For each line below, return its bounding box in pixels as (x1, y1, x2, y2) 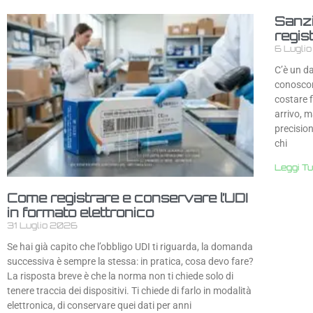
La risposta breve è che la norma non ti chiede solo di (7, 270, 233, 282)
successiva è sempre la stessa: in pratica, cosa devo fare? (7, 256, 254, 268)
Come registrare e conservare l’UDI (7, 190, 248, 206)
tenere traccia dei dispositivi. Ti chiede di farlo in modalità (7, 285, 252, 297)
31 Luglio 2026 (7, 220, 78, 231)
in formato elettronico (7, 205, 154, 221)
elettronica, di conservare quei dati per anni (7, 300, 191, 312)
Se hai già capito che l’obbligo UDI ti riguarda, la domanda (7, 241, 253, 253)
